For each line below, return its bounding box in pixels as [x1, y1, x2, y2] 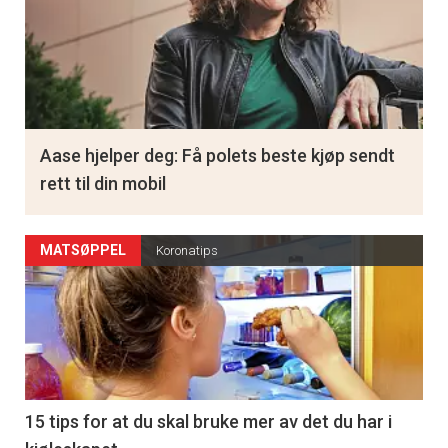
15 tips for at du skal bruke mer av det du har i [25, 411, 392, 433]
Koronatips [156, 243, 218, 259]
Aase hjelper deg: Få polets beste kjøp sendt [40, 145, 395, 167]
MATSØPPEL [40, 242, 126, 259]
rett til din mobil [40, 173, 166, 195]
